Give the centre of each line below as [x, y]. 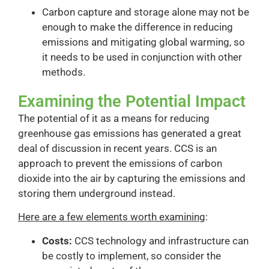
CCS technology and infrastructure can [160, 240]
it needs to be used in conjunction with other [142, 57]
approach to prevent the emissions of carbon [120, 163]
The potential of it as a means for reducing [114, 118]
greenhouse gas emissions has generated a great [130, 133]
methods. [64, 72]
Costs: [57, 240]
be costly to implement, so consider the [131, 255]
